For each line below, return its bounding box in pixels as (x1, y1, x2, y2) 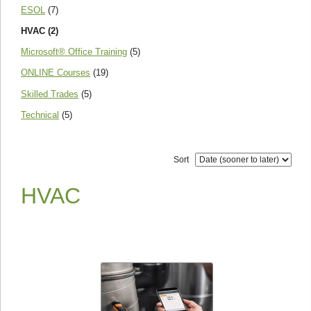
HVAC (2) (21, 25, 58, 36)
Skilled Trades (21, 88, 78, 99)
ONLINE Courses (21, 67, 90, 78)
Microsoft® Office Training (21, 47, 127, 58)
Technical (21, 109, 59, 120)
